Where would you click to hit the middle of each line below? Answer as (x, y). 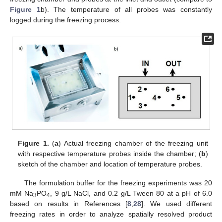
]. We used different (176, 204)
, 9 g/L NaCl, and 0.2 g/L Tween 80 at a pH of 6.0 (131, 194)
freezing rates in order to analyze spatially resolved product (111, 214)
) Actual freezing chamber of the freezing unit (133, 143)
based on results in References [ (69, 204)
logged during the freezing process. (65, 20)
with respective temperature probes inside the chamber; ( (110, 153)
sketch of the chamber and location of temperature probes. (110, 164)
